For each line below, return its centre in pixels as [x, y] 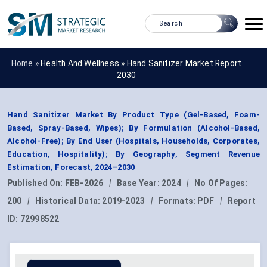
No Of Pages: [221, 183]
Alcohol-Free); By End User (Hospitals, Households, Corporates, [133, 141]
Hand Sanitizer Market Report [184, 63]
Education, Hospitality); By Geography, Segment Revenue [133, 154]
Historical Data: [69, 201]
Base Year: [139, 183]
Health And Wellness [80, 63]
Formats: [178, 201]
